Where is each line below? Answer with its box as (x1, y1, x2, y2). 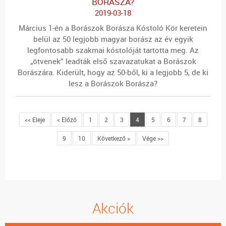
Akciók (92, 199, 134, 217)
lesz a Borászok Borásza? (69, 78, 157, 88)
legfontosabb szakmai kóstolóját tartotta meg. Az (27, 45, 199, 55)
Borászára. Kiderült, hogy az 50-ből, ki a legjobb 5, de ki (18, 67, 208, 77)
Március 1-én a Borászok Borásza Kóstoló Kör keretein (19, 23, 207, 33)
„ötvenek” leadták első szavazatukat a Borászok (30, 56, 196, 66)
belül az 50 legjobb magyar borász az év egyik (33, 34, 193, 44)
